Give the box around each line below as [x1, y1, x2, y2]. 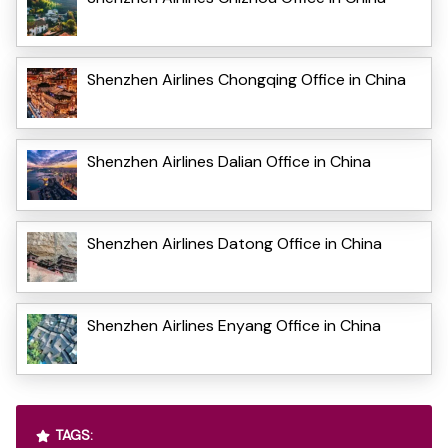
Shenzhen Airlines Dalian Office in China [87, 150, 371, 172]
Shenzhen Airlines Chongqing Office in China [87, 68, 406, 90]
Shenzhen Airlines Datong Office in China [87, 232, 382, 254]
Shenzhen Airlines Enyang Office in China [87, 314, 381, 336]
